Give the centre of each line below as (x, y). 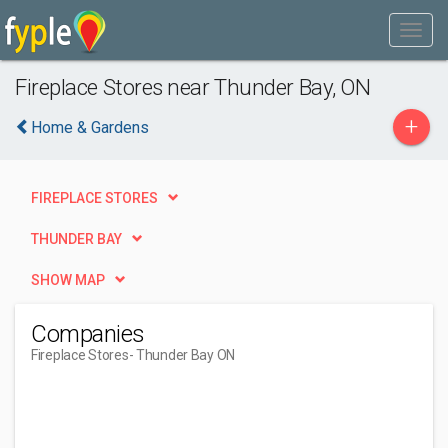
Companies (88, 334)
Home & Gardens (90, 127)
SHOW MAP (68, 280)
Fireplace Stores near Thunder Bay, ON (193, 87)
